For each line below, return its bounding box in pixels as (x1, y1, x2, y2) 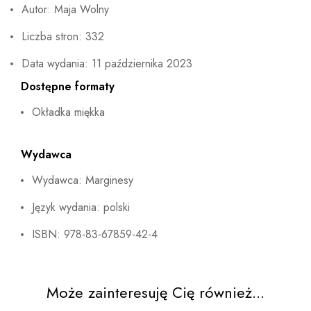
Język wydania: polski (32, 199, 130, 215)
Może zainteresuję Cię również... (47, 280, 264, 303)
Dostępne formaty (21, 78, 115, 94)
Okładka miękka (32, 103, 105, 120)
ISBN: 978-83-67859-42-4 (32, 226, 158, 242)
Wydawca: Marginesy (32, 171, 133, 188)
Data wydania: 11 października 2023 (22, 55, 192, 72)
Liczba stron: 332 (22, 28, 104, 44)
